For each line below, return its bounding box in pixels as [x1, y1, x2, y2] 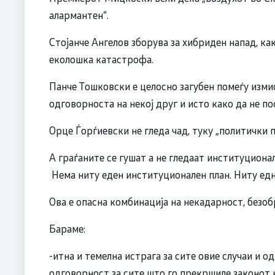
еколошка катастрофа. [49, 52, 153, 66]
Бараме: [49, 222, 85, 236]
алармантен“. [49, 8, 109, 22]
